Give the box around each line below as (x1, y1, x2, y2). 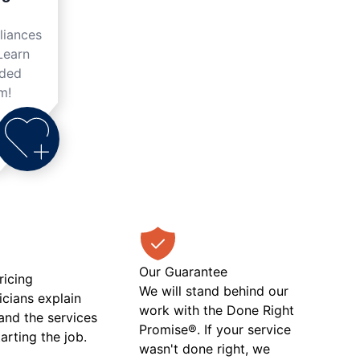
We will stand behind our (138, 282, 288, 299)
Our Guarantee (138, 263, 227, 280)
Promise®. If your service (138, 321, 291, 337)
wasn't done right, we (138, 340, 270, 357)
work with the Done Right (138, 301, 294, 318)
